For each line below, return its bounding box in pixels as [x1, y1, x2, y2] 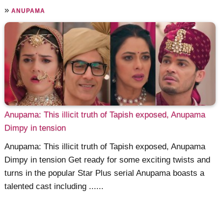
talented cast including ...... [4, 181, 104, 191]
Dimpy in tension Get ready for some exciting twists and [4, 155, 211, 165]
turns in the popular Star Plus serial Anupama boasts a [4, 168, 205, 178]
